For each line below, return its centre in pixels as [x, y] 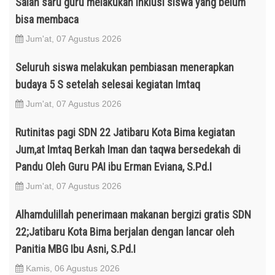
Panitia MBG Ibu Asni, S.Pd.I [76, 249]
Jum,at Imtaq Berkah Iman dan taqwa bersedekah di [128, 149]
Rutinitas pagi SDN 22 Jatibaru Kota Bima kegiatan [125, 132]
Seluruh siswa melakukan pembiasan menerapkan [125, 67]
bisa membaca [47, 19]
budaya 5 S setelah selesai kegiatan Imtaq [108, 84]
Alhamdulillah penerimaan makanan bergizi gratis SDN [133, 214]
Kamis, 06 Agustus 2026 [72, 268]
